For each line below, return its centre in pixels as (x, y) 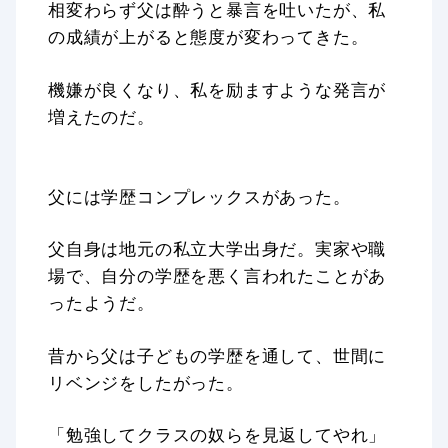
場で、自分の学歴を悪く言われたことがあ (217, 276)
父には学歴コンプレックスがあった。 (199, 196)
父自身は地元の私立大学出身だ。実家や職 (217, 249)
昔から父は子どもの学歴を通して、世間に (217, 355)
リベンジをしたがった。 (146, 382)
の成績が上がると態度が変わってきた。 (208, 37)
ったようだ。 (101, 303)
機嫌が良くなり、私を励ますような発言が (217, 89)
